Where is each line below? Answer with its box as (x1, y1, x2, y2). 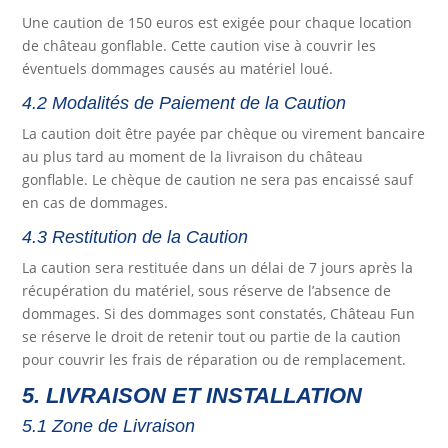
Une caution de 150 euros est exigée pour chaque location (22, 13, 413, 33)
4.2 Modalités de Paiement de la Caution (22, 93, 347, 114)
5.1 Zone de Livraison (22, 416, 196, 437)
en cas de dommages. (22, 193, 169, 213)
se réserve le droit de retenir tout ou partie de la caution (22, 327, 402, 347)
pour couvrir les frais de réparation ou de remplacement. (22, 350, 407, 370)
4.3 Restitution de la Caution (22, 227, 249, 248)
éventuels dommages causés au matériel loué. (22, 59, 334, 79)
